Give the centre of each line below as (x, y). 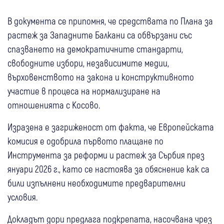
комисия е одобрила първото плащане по (85, 140)
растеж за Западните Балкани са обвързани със (100, 34)
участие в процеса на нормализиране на (84, 90)
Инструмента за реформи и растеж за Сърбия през (106, 154)
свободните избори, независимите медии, (88, 62)
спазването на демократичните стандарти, (95, 48)
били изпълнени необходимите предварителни (96, 182)
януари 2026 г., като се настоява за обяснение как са (108, 168)
